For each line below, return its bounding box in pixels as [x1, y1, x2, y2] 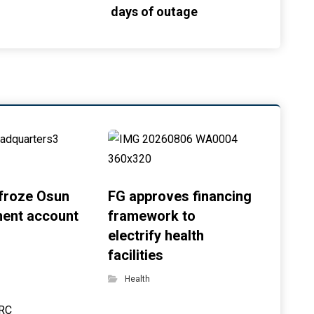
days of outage [111, 4, 198, 19]
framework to [108, 207, 196, 224]
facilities [108, 247, 164, 264]
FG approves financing [108, 188, 252, 205]
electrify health [108, 227, 205, 244]
